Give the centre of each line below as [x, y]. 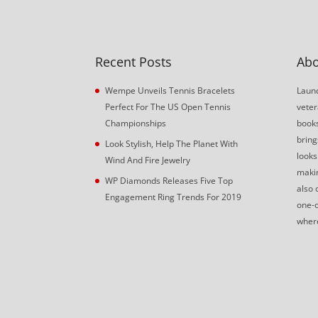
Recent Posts [134, 61]
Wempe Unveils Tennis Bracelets [170, 90]
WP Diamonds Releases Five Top [169, 180]
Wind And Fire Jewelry [148, 160]
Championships [136, 123]
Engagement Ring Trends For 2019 [174, 197]
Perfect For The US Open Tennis [168, 106]
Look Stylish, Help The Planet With [172, 143]
